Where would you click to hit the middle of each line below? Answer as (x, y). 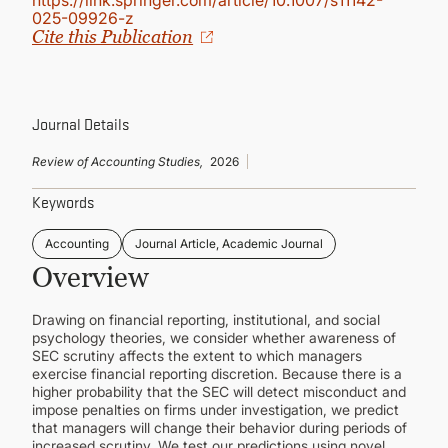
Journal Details (80, 123)
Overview (90, 277)
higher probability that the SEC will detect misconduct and (219, 391)
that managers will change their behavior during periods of (219, 427)
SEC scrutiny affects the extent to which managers (197, 355)
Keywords (63, 201)
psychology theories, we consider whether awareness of (214, 337)
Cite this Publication (113, 36)
